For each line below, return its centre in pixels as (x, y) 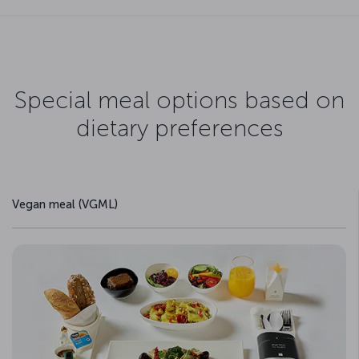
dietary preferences (179, 129)
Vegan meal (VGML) (65, 204)
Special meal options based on (179, 101)
